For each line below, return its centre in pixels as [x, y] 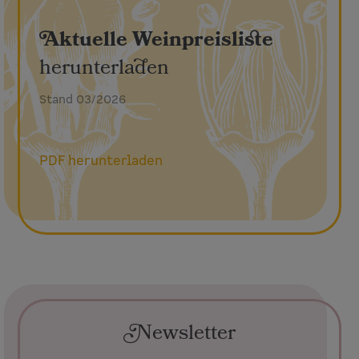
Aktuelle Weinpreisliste [157, 41]
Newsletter [179, 334]
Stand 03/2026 [83, 99]
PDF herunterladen [101, 161]
